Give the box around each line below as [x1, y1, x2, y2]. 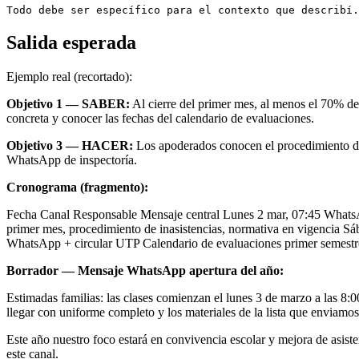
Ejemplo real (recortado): [6, 70, 132, 84]
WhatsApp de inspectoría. [6, 153, 137, 167]
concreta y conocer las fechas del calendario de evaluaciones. [6, 111, 314, 126]
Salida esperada [6, 32, 136, 54]
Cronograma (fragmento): [6, 180, 148, 195]
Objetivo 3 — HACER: [6, 139, 133, 153]
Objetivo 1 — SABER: [6, 97, 130, 111]
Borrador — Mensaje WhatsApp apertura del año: [6, 264, 284, 278]
